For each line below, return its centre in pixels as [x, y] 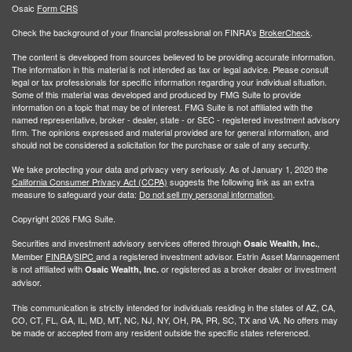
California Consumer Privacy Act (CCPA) [90, 182]
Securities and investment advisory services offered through [128, 243]
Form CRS [57, 8]
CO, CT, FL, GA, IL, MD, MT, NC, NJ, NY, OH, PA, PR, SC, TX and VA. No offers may [175, 320]
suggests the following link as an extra [241, 182]
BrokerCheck [285, 33]
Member [27, 257]
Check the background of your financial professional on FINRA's [136, 33]
